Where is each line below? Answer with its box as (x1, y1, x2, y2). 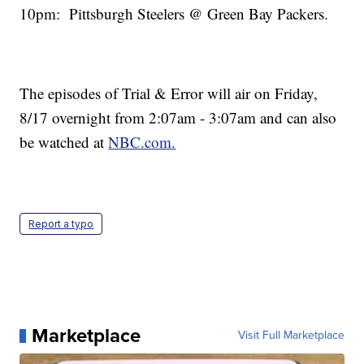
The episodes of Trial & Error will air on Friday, (19, 83, 318, 104)
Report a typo (28, 218, 94, 231)
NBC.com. (108, 132, 176, 153)
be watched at (19, 132, 109, 153)
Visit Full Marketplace (237, 327, 344, 344)
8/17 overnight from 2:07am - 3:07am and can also (19, 107, 337, 128)
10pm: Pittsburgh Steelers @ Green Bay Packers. (19, 3, 329, 24)
